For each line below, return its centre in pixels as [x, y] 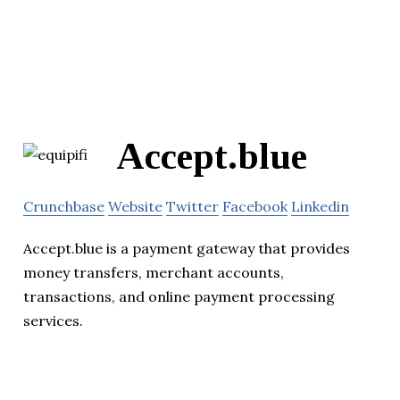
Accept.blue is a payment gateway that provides [187, 248]
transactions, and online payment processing [179, 296]
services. [53, 320]
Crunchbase [64, 206]
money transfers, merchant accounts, [154, 272]
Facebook [255, 206]
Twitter [192, 206]
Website [135, 206]
